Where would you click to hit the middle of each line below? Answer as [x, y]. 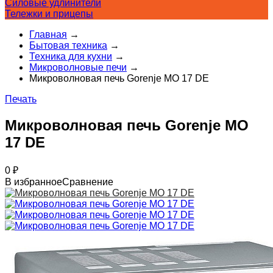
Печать [21, 99]
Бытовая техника [68, 45]
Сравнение [88, 182]
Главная [48, 34]
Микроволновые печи [78, 67]
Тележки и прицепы [49, 14]
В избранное [34, 182]
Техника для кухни [71, 56]
